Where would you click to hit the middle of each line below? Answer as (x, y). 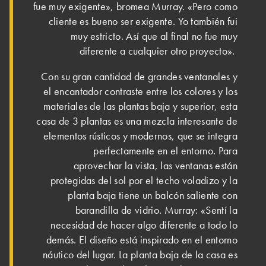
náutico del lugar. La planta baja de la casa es (140, 255)
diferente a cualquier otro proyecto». (158, 51)
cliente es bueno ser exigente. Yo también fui (143, 22)
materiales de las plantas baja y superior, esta (140, 107)
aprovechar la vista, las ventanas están (155, 166)
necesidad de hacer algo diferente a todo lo (144, 225)
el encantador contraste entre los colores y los (140, 92)
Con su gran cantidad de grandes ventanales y (139, 77)
